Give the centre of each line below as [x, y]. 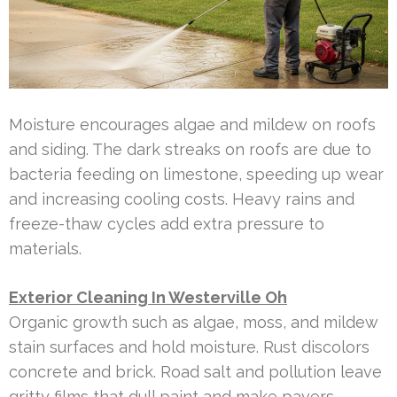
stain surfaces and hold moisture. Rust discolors [189, 346]
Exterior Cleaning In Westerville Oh [148, 297]
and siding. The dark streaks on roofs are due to [190, 149]
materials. [45, 248]
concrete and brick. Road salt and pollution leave [195, 371]
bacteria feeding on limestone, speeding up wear [196, 174]
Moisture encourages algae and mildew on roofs [192, 124]
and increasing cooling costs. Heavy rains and [182, 198]
